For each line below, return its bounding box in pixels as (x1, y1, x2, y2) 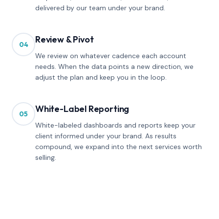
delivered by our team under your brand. (35, 3, 165, 12)
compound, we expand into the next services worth (35, 142, 202, 151)
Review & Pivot (35, 34, 94, 45)
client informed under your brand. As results (35, 131, 176, 140)
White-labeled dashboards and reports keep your (35, 121, 196, 130)
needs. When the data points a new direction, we (35, 62, 194, 71)
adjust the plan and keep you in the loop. (35, 73, 167, 82)
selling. (35, 153, 56, 162)
